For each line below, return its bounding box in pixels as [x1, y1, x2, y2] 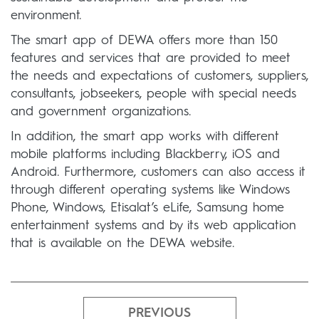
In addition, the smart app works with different [11, 130, 279, 143]
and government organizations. [11, 105, 191, 118]
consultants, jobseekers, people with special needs [11, 87, 296, 100]
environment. [11, 9, 81, 22]
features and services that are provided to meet [11, 51, 291, 65]
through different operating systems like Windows [11, 183, 290, 197]
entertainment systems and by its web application [11, 219, 296, 232]
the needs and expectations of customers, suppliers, [11, 69, 308, 83]
